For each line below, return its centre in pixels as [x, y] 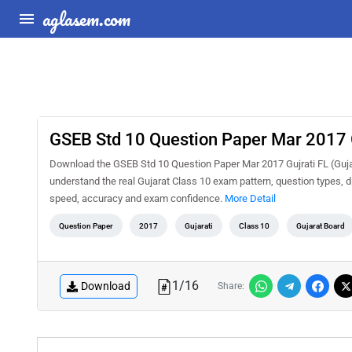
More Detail [250, 198]
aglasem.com [86, 18]
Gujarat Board [320, 226]
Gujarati [198, 226]
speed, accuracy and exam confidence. [137, 198]
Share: [231, 286]
